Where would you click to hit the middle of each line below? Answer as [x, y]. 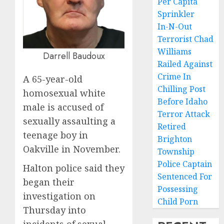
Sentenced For [185, 176]
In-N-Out [175, 26]
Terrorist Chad [186, 39]
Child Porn [178, 201]
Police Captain [185, 164]
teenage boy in [55, 135]
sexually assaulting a [69, 121]
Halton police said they [74, 168]
